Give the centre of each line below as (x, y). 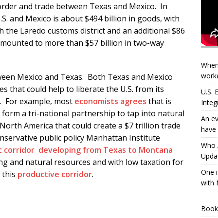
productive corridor (55, 174)
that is (159, 101)
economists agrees (110, 101)
